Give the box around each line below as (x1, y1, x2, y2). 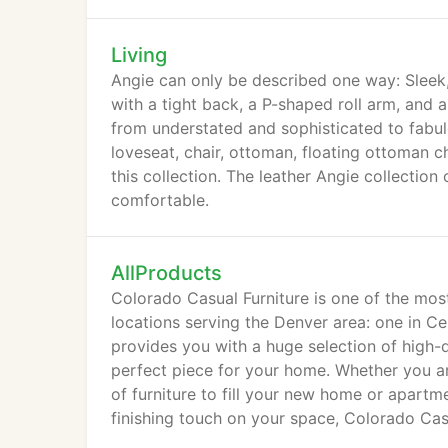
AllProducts (111, 261, 222, 285)
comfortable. (111, 190, 209, 210)
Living (111, 43, 167, 67)
